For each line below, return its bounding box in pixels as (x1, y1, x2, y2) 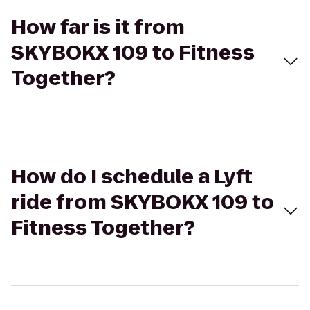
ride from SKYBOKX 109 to (11, 189, 274, 216)
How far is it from (11, 14, 185, 41)
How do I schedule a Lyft (11, 163, 253, 190)
